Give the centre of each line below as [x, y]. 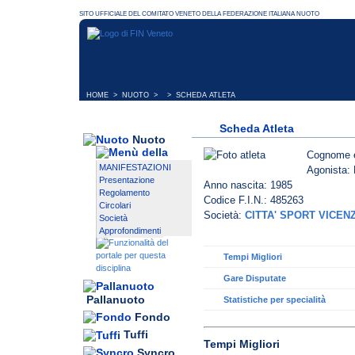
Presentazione [127, 180]
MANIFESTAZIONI [135, 168]
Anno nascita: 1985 [248, 185]
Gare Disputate [255, 279]
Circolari [115, 206]
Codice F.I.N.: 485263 [254, 200]
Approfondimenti [130, 231]
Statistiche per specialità [275, 300]
